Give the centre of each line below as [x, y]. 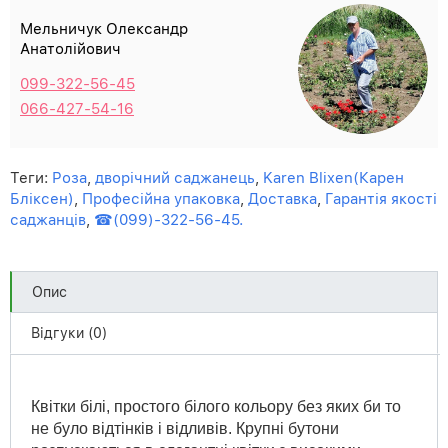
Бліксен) [42, 198]
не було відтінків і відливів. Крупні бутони [185, 428]
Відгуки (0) [69, 332]
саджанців [48, 219]
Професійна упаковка [161, 198]
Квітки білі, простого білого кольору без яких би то [216, 406]
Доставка [282, 198]
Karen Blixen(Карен [333, 177]
